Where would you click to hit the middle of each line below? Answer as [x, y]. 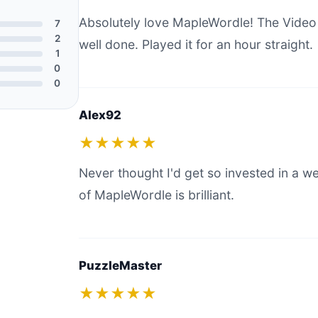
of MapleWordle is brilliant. [156, 195]
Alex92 [100, 115]
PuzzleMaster [120, 265]
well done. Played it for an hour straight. [196, 44]
